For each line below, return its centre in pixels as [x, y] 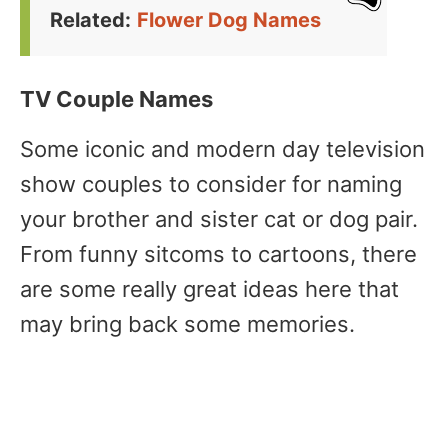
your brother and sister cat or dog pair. [219, 219]
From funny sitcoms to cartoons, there [218, 254]
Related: [90, 20]
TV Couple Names [116, 99]
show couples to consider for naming [211, 184]
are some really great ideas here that [209, 289]
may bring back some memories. [187, 324]
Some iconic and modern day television [222, 149]
